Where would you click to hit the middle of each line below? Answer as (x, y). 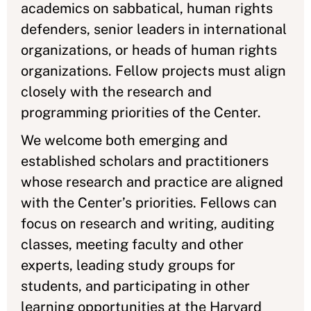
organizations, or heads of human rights (149, 50)
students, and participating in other (135, 286)
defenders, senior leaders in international (154, 29)
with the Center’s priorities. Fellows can (149, 203)
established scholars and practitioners (145, 161)
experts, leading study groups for (128, 265)
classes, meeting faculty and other (132, 244)
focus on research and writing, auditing (148, 224)
